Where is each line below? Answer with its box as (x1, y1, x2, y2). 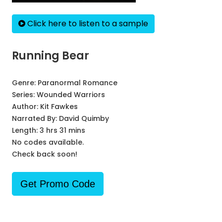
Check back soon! (12, 149, 77, 159)
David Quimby (59, 113, 109, 123)
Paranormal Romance (38, 78, 117, 88)
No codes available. (12, 137, 84, 147)
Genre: (12, 78, 38, 88)
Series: (12, 90, 37, 100)
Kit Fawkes (40, 102, 78, 111)
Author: (12, 102, 40, 111)
